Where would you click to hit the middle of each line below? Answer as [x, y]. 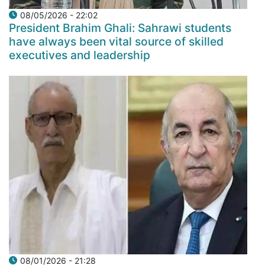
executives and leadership [80, 55]
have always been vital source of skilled [116, 41]
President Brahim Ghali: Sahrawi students [120, 28]
